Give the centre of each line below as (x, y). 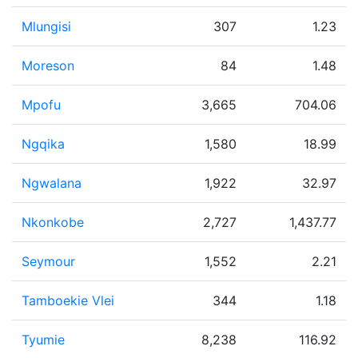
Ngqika (43, 144)
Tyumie (43, 340)
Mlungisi (46, 26)
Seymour (48, 261)
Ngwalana (52, 183)
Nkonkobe (53, 222)
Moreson (48, 66)
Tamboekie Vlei (68, 300)
